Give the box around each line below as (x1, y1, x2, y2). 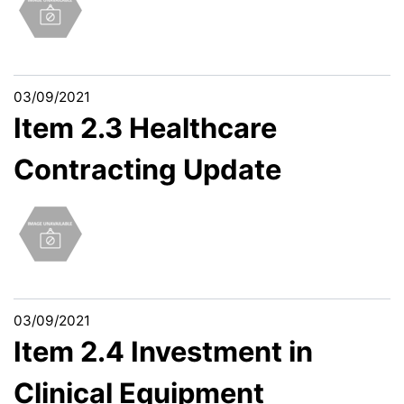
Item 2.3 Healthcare (14, 111, 277, 145)
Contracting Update (14, 152, 281, 187)
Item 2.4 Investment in (14, 335, 313, 369)
